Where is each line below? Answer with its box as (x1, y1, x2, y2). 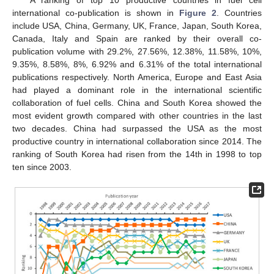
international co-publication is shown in (12, 8, 179, 18)
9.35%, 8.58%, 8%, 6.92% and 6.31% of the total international (12, 59, 262, 70)
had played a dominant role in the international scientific (12, 85, 262, 95)
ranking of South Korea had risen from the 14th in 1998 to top (12, 149, 262, 160)
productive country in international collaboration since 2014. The (12, 136, 262, 147)
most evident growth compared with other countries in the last (12, 111, 262, 121)
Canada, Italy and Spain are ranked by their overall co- (12, 34, 262, 44)
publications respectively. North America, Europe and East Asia (12, 72, 262, 83)
